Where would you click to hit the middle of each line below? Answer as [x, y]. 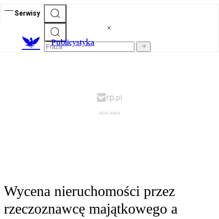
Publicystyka [73, 43]
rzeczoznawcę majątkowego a [91, 209]
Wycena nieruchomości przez [89, 191]
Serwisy [27, 13]
